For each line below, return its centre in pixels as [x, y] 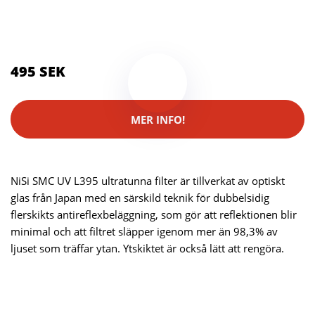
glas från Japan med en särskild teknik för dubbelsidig [140, 198]
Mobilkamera [247, 13]
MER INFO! [157, 119]
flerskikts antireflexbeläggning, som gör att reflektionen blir [154, 215]
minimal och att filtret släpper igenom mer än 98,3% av [144, 232]
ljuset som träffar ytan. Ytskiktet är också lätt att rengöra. [147, 249]
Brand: [30, 36]
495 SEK [38, 72]
